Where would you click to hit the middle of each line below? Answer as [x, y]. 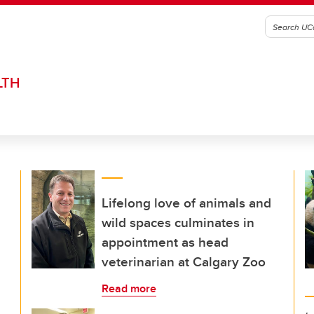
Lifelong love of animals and [186, 203]
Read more [129, 288]
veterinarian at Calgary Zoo [184, 261]
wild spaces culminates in [178, 222]
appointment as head [165, 242]
